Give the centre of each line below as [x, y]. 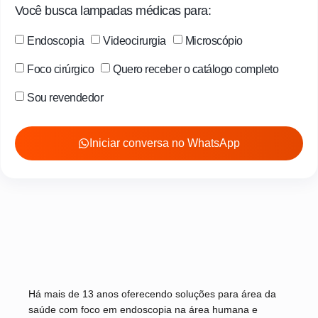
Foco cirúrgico [61, 69]
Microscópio [214, 40]
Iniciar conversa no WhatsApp [165, 143]
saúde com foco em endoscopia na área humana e [143, 309]
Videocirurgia [135, 40]
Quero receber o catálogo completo [196, 69]
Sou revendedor [65, 97]
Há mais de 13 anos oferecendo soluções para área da [152, 294]
